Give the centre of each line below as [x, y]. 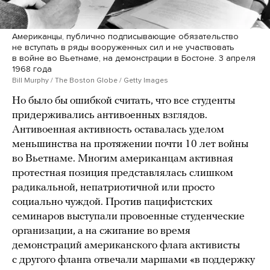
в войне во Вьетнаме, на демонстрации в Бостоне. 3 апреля [134, 58]
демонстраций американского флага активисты [126, 246]
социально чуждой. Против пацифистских [112, 202]
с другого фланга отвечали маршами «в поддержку [133, 260]
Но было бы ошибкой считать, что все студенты [124, 101]
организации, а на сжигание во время [101, 231]
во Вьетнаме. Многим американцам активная [123, 159]
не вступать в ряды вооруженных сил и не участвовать [123, 48]
